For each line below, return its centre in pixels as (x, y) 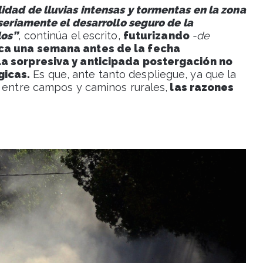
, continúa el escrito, (71, 35)
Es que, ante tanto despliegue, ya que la (133, 74)
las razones (201, 87)
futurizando (157, 35)
